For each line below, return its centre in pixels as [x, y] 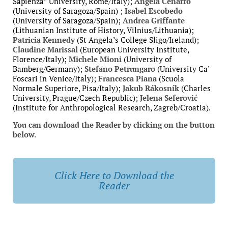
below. [24, 135]
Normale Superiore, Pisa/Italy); [68, 88]
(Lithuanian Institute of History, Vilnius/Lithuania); [103, 30]
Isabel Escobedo [154, 11]
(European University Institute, [133, 50]
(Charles [195, 88]
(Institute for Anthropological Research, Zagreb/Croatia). [112, 108]
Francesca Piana [127, 79]
